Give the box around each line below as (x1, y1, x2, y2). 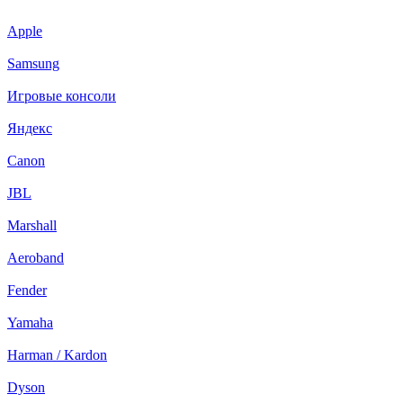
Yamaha (7, 315, 53, 330)
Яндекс (7, 121, 52, 136)
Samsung (7, 56, 59, 71)
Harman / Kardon (7, 347, 107, 363)
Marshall (7, 218, 57, 233)
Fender (7, 282, 47, 298)
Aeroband (7, 250, 64, 265)
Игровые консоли (7, 88, 116, 103)
